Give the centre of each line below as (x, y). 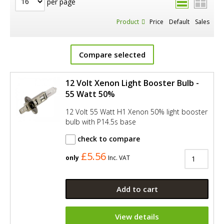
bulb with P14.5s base (101, 121)
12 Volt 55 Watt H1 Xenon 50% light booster (136, 111)
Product (128, 21)
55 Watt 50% (90, 94)
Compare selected (112, 54)
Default (179, 21)
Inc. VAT (119, 157)
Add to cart (137, 189)
